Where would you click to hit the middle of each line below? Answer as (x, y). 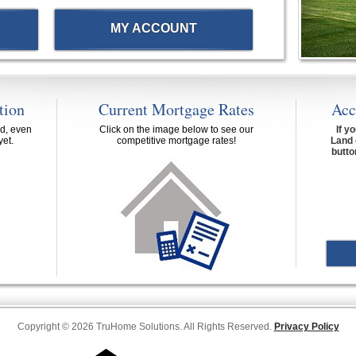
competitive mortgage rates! (176, 141)
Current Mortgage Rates (176, 109)
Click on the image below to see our (176, 130)
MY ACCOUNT (154, 28)
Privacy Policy (306, 327)
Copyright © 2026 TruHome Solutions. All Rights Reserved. (145, 327)
